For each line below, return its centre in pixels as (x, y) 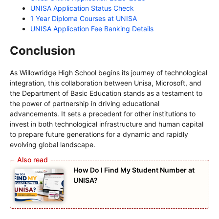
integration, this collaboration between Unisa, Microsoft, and (106, 83)
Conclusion (43, 51)
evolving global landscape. (53, 145)
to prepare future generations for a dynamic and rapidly (99, 134)
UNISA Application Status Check (82, 8)
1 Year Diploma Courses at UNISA (84, 19)
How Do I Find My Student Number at (134, 170)
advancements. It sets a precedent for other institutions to (103, 114)
